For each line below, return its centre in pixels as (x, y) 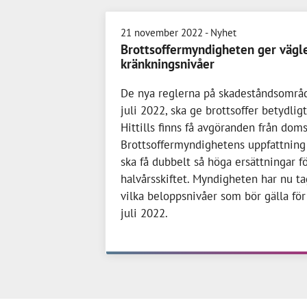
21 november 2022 (162, 32)
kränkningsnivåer (167, 63)
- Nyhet (220, 32)
